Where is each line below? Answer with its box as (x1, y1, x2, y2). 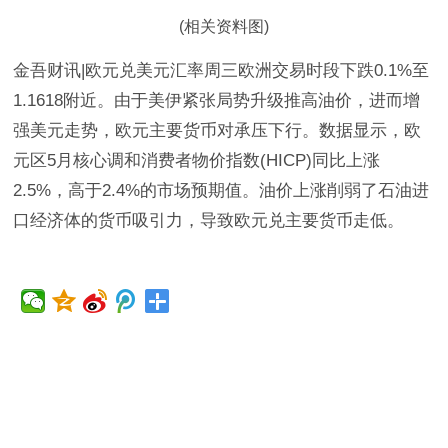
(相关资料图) (179, 18, 269, 36)
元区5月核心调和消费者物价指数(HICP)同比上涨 (13, 151, 381, 171)
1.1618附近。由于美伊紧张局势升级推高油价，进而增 (13, 91, 421, 111)
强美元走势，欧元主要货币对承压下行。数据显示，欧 (13, 121, 422, 141)
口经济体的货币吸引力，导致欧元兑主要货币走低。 (13, 211, 405, 231)
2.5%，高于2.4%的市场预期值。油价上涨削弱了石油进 (13, 181, 430, 201)
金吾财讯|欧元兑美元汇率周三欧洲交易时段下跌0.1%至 (13, 61, 430, 81)
